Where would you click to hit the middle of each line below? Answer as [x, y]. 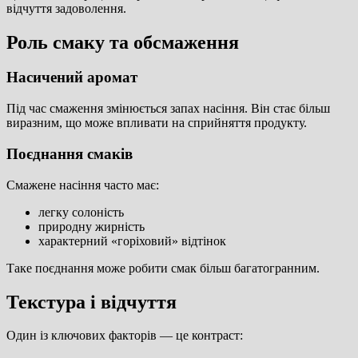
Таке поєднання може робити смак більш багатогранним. [163, 268]
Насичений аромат [72, 78]
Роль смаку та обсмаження [123, 42]
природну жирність [91, 226]
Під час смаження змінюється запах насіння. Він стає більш [168, 109]
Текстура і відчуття [91, 302]
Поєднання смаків [70, 153]
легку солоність [81, 212]
